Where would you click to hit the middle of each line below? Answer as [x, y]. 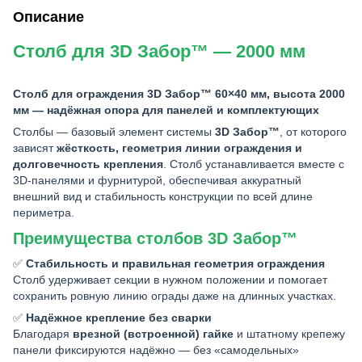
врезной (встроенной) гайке [153, 334]
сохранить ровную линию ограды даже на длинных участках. [175, 296]
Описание [48, 17]
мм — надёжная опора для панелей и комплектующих [166, 109]
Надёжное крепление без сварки [119, 318]
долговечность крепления [88, 164]
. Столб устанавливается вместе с [254, 164]
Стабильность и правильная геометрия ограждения [175, 264]
